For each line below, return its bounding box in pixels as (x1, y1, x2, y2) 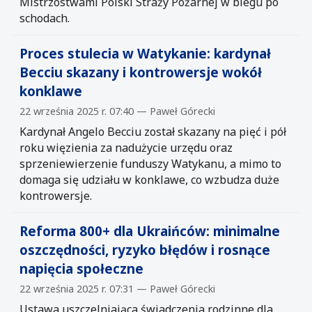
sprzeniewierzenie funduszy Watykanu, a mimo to (19, 155, 281, 171)
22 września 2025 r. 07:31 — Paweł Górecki (19, 281, 215, 295)
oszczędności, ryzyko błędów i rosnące (19, 240, 270, 258)
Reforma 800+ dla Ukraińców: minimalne (19, 221, 280, 240)
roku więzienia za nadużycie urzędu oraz (19, 139, 233, 155)
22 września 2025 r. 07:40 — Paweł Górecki (19, 104, 215, 118)
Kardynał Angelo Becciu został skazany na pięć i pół (19, 123, 286, 139)
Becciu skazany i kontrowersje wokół (19, 63, 262, 81)
